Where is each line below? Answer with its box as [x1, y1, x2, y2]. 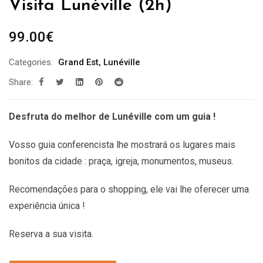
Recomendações [9, 184, 78, 195]
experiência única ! [9, 200, 85, 211]
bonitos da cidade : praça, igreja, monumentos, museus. [9, 156, 234, 167]
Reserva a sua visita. [9, 228, 93, 240]
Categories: [9, 57, 53, 68]
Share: [9, 77, 33, 87]
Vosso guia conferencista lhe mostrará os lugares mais [9, 139, 235, 150]
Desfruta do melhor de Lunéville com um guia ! [9, 111, 215, 122]
